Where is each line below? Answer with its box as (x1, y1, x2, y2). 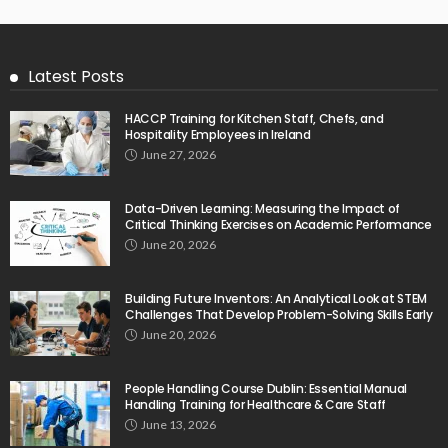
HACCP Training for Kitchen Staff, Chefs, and (125, 109, 384, 127)
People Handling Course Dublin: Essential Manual (125, 379, 408, 397)
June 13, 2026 (141, 416, 216, 432)
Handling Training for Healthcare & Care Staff (125, 395, 386, 413)
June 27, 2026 (141, 146, 216, 162)
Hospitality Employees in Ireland (125, 125, 311, 143)
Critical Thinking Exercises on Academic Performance (125, 215, 432, 233)
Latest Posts (28, 64, 124, 88)
